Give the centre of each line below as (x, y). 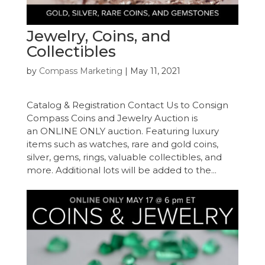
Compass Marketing (80, 71)
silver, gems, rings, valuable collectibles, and (124, 157)
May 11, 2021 (155, 71)
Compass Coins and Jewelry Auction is (112, 118)
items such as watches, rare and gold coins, (122, 144)
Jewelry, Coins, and (98, 36)
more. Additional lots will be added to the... (121, 170)
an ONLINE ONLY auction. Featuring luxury (122, 131)
